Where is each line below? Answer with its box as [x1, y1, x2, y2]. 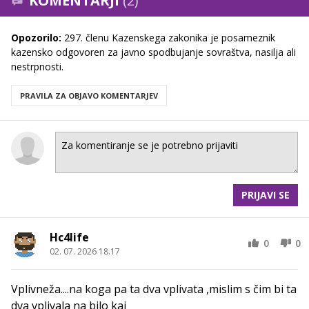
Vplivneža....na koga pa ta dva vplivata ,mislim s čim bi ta [11, 281, 297, 297]
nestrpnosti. [11, 59, 63, 73]
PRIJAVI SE [241, 188, 290, 201]
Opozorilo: [11, 30, 61, 44]
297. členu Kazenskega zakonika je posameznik [61, 30, 275, 44]
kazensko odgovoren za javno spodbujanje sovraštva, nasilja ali [11, 45, 296, 59]
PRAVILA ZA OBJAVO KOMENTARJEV [20, 90, 158, 101]
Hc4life [50, 229, 89, 245]
